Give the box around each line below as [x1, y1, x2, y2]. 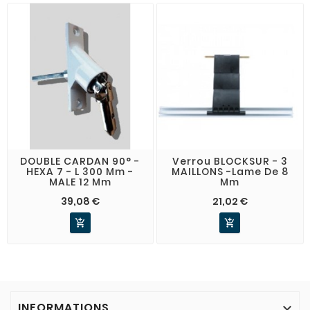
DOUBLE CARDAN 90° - [20, 154, 140, 168]
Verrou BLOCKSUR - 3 [172, 154, 288, 168]
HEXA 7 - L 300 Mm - [26, 164, 134, 179]
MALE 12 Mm [48, 174, 111, 189]
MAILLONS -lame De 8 [171, 164, 289, 179]
